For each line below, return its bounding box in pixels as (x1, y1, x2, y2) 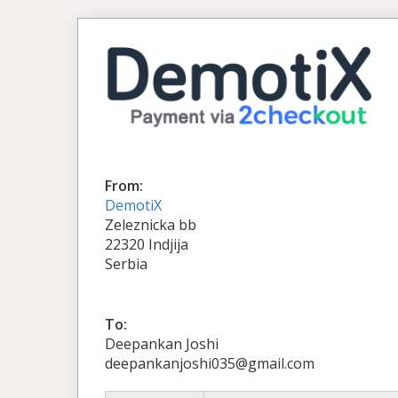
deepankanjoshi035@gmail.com (105, 353, 314, 373)
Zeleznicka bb (105, 214, 196, 235)
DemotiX (105, 195, 162, 215)
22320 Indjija (105, 234, 188, 254)
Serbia (105, 253, 147, 274)
